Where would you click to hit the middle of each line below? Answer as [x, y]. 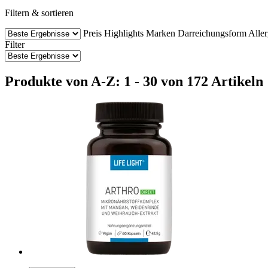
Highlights [124, 33]
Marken [161, 33]
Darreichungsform [212, 33]
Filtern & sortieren [39, 13]
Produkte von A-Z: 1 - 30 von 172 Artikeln [134, 81]
